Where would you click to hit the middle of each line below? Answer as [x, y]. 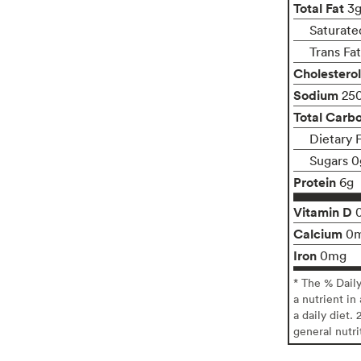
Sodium [315, 95]
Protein [314, 182]
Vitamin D [322, 212]
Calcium [317, 233]
